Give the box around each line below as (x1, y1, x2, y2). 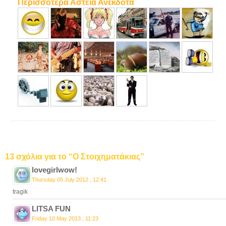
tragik (13, 188, 28, 195)
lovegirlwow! (32, 165, 77, 174)
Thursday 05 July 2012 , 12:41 (32, 177, 106, 183)
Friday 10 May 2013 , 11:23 (32, 215, 98, 221)
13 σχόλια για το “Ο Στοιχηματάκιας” (5, 152, 144, 161)
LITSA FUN (32, 204, 71, 213)
